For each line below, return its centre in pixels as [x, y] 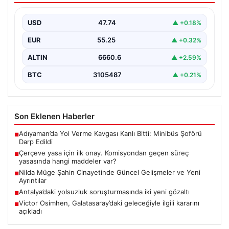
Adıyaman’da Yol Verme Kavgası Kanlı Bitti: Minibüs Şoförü [110, 134]
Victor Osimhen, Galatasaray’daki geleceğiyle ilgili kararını [109, 203]
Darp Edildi [36, 142]
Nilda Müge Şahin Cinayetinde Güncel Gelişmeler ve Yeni [110, 173]
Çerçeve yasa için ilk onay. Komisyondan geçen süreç [104, 153]
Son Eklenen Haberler [54, 117]
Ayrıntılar [33, 181]
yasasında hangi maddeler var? [68, 161]
